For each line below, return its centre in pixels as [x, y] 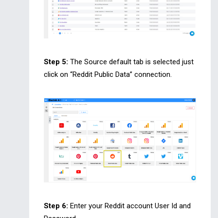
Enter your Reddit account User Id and [129, 206]
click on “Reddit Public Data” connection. [108, 75]
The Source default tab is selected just [131, 62]
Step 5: [56, 62]
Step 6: [56, 206]
